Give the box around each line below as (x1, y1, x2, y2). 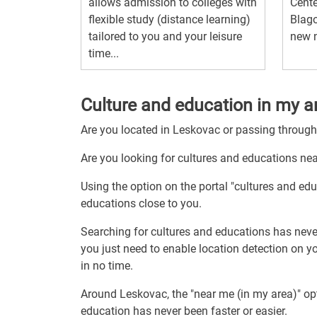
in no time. (81, 258, 133, 272)
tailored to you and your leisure (88, 29, 242, 43)
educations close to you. (81, 196, 202, 210)
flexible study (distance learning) (88, 12, 250, 26)
